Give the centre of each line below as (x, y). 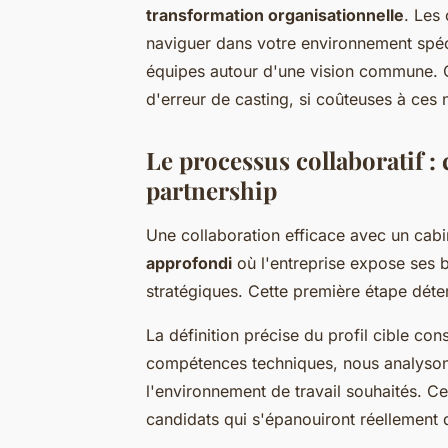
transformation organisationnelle (275, 14)
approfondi (189, 262)
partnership (211, 189)
